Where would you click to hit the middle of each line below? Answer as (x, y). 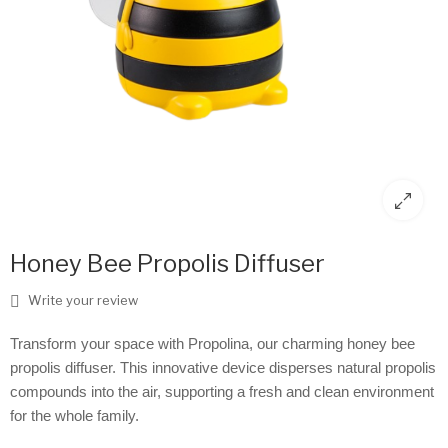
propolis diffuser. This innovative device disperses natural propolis (223, 368)
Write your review (81, 300)
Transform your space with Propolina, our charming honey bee (212, 344)
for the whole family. (74, 416)
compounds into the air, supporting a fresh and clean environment (222, 392)
